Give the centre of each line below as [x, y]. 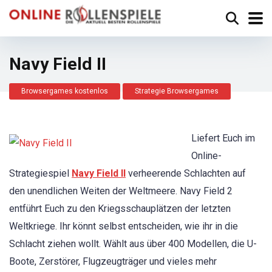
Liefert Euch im [223, 138]
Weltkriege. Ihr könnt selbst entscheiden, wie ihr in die [124, 226]
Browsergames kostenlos [65, 91]
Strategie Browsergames [177, 91]
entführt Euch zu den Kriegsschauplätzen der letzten [120, 209]
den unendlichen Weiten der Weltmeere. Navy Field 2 [121, 191]
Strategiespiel [40, 173]
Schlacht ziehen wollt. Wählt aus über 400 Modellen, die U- [133, 244]
